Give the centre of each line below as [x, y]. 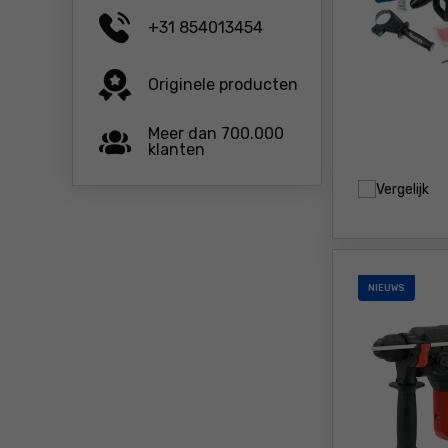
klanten [176, 149]
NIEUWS [386, 288]
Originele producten [223, 84]
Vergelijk [402, 189]
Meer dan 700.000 [216, 133]
